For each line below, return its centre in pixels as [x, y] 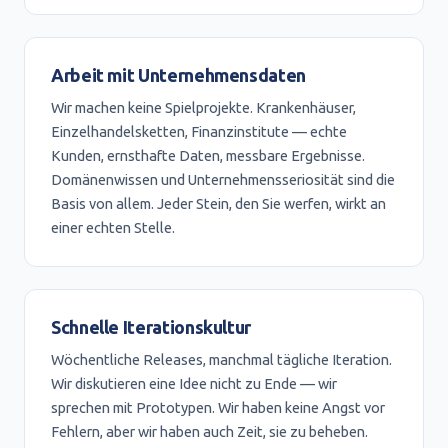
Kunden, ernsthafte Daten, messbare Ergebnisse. [208, 155]
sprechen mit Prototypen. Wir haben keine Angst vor [218, 407]
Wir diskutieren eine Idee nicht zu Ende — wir [194, 383]
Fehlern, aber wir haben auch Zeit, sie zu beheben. [209, 431]
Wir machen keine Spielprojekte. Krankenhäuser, [203, 107]
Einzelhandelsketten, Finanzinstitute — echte [199, 131]
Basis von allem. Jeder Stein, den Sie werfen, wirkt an [218, 203]
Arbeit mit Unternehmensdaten [178, 75]
